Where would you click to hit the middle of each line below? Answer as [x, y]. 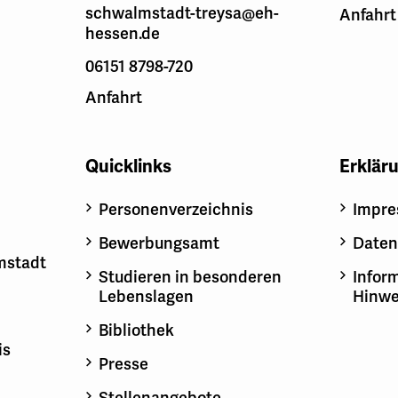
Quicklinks [129, 167]
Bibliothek [137, 331]
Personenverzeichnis [176, 210]
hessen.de [123, 34]
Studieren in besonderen [191, 278]
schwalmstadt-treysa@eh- [183, 14]
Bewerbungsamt [159, 244]
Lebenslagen [147, 297]
